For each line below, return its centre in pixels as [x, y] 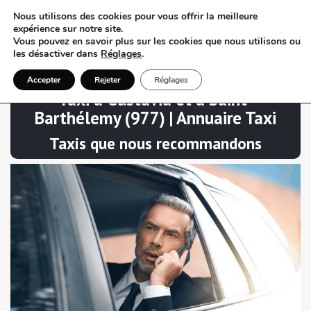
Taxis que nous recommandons [155, 143]
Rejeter [108, 80]
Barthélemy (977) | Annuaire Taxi [155, 118]
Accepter [44, 80]
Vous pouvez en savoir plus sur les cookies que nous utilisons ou [157, 41]
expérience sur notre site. [68, 29]
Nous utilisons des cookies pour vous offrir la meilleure [135, 16]
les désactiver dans [57, 54]
